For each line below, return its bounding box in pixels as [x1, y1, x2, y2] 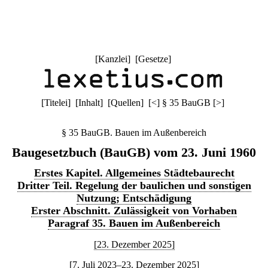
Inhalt [78, 98, 100, 108]
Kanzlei [98, 54, 127, 64]
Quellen [111, 98, 141, 108]
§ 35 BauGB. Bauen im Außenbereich [62, 127, 206, 138]
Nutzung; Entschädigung [77, 192, 191, 204]
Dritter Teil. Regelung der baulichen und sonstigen [17, 179, 251, 191]
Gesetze [138, 54, 168, 64]
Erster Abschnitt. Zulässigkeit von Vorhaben [31, 205, 237, 217]
